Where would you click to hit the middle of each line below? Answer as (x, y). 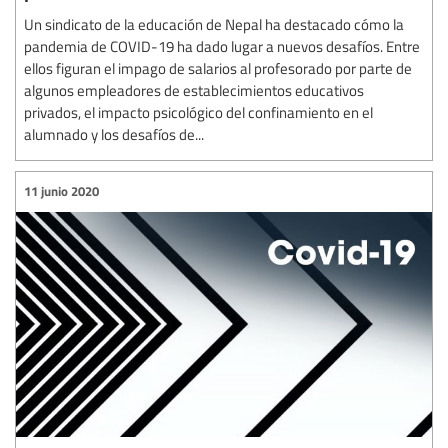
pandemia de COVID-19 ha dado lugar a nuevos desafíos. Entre (222, 45)
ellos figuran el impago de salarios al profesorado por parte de (218, 67)
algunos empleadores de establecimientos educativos (194, 89)
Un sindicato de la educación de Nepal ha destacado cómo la (214, 23)
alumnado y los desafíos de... (114, 133)
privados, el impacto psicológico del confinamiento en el (198, 111)
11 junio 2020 (61, 191)
